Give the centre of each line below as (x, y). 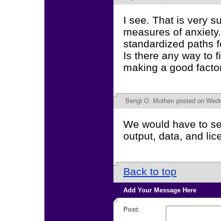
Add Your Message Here (160, 190)
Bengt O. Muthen (150, 101)
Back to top (150, 171)
